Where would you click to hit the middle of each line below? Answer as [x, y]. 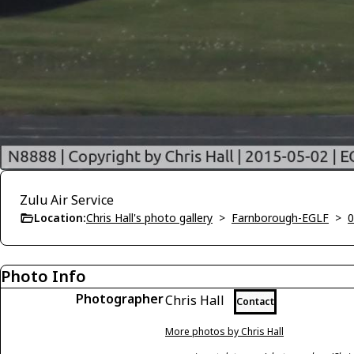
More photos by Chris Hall [224, 331]
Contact [255, 301]
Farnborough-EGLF [280, 217]
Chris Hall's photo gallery [149, 217]
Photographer [120, 298]
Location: [60, 217]
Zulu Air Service [67, 200]
